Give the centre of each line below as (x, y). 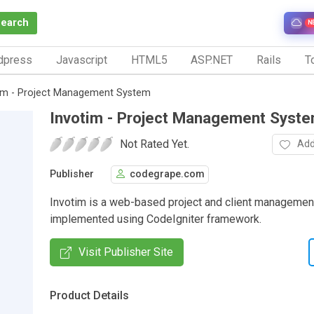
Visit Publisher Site (126, 252)
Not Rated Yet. (155, 144)
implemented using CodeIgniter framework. (156, 219)
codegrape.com (167, 175)
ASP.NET (212, 60)
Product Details (89, 295)
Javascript (81, 60)
